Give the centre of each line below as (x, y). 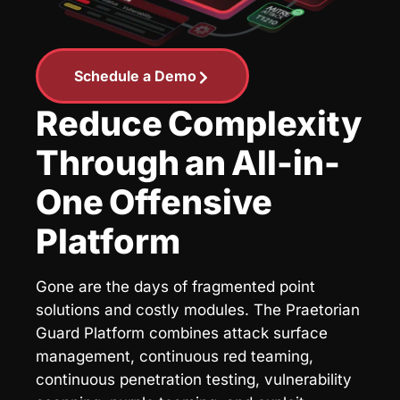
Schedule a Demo (135, 75)
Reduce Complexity (199, 123)
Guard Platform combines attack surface (182, 333)
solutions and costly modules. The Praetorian (198, 309)
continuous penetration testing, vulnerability (194, 379)
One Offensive (154, 201)
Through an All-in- (188, 162)
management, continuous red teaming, (175, 356)
